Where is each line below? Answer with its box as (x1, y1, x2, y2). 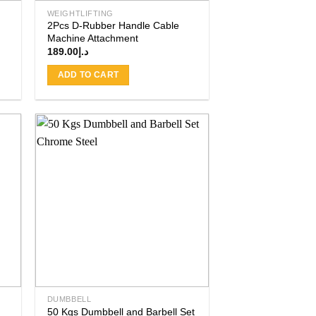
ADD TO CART (57, 70, 119, 79)
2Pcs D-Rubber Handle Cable (47, 20, 179, 32)
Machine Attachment (47, 32, 138, 44)
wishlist (170, 183, 199, 192)
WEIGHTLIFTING (47, 8, 114, 18)
